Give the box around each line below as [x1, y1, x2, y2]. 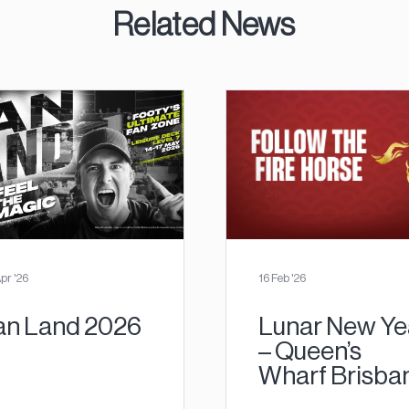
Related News [113, 5, 296, 42]
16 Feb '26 [257, 271, 306, 286]
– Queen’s [257, 336, 362, 366]
